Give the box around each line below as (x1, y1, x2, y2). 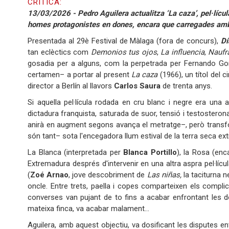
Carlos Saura (114, 81, 161, 91)
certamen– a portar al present (28, 70, 131, 80)
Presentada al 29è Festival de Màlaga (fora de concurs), (28, 36, 221, 46)
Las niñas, (147, 170, 181, 180)
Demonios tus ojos (90, 48, 157, 57)
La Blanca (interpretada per (28, 148, 124, 157)
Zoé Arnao (30, 170, 69, 180)
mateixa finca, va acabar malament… (28, 204, 150, 214)
